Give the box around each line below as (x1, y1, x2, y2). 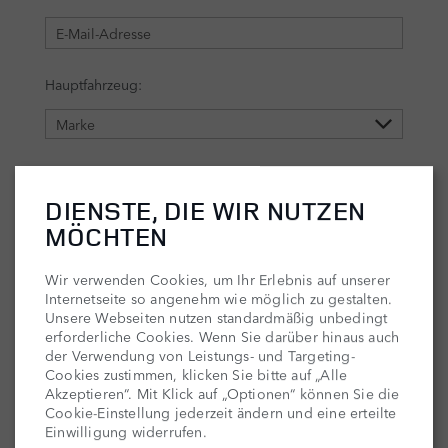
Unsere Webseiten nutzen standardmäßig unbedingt (45, 307, 388, 328)
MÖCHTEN (45, 219, 168, 255)
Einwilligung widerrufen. (45, 421, 207, 442)
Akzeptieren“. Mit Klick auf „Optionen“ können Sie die (45, 383, 400, 404)
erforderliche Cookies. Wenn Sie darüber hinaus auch (45, 326, 400, 347)
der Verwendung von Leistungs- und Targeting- (45, 345, 355, 366)
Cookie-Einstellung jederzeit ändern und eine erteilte (45, 402, 397, 423)
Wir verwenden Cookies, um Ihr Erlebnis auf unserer (45, 269, 391, 290)
